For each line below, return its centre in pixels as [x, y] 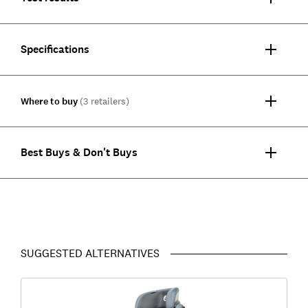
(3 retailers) [104, 101]
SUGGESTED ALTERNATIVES [90, 253]
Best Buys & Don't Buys [79, 152]
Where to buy [49, 101]
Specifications [55, 49]
